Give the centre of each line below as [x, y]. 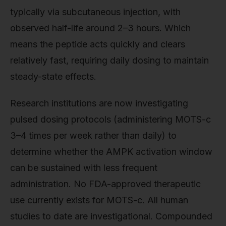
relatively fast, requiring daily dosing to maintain [109, 60]
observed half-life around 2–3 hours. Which [100, 28]
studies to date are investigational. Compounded [111, 216]
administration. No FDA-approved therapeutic [105, 184]
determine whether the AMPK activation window [111, 152]
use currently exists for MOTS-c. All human [99, 200]
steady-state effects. [53, 76]
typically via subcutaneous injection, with [95, 12]
